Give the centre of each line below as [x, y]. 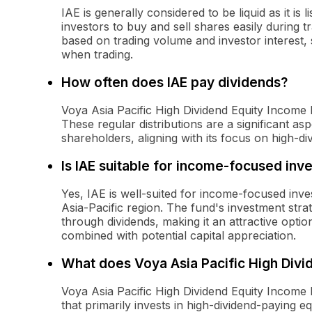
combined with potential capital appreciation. [179, 236]
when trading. [97, 55]
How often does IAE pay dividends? [174, 83]
